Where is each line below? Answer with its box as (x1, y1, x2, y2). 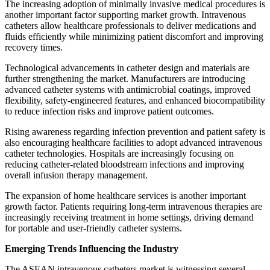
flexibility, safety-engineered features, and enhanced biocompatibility (5, 95, 265, 105)
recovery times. (5, 42, 63, 52)
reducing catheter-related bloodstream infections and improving (5, 159, 244, 169)
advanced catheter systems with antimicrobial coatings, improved (5, 84, 251, 95)
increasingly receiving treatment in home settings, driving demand (5, 212, 254, 222)
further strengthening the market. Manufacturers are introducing (5, 73, 245, 84)
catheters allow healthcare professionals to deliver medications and (5, 20, 256, 31)
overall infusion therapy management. (5, 169, 148, 180)
